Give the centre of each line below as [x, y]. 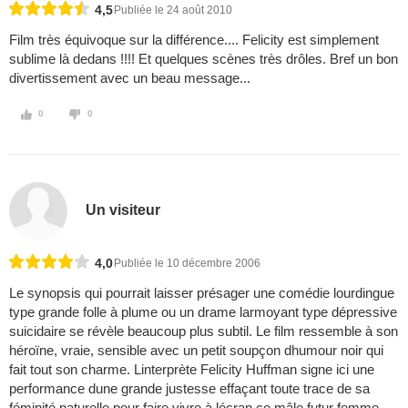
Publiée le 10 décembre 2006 [187, 264]
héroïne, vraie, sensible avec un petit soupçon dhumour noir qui [196, 351]
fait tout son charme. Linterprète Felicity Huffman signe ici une [192, 370]
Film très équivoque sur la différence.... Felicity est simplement [194, 40]
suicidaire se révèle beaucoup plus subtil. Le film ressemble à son [204, 331]
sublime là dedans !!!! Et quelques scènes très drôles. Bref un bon [204, 59]
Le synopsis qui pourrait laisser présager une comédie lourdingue [202, 293]
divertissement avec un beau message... [130, 78]
